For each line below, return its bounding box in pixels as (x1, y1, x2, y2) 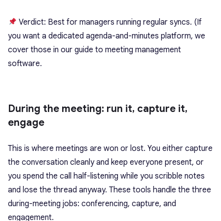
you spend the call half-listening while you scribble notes (8, 171, 205, 182)
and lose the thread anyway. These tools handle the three (8, 185, 211, 195)
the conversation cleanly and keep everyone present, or (8, 157, 204, 168)
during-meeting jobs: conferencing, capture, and (8, 199, 176, 209)
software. (8, 59, 44, 69)
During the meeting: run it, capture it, (8, 103, 187, 115)
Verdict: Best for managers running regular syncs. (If (17, 17, 202, 28)
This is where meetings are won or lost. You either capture (8, 144, 213, 154)
